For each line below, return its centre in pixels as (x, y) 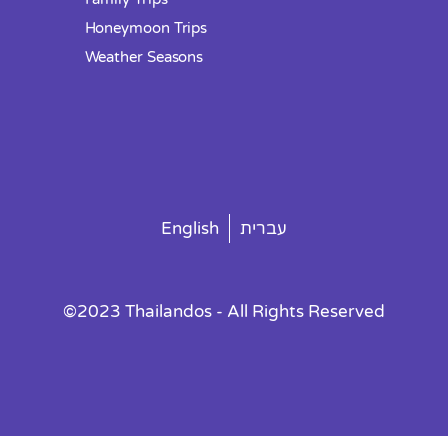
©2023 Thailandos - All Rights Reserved (224, 312)
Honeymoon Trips (146, 28)
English (190, 229)
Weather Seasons (144, 57)
